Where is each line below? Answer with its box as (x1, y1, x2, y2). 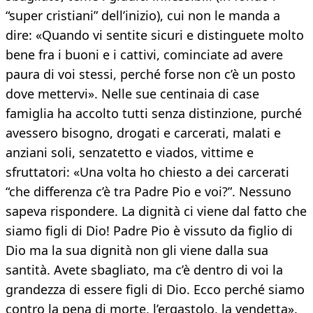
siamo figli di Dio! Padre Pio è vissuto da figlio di (6, 222, 293, 240)
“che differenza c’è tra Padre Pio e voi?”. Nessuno (6, 183, 291, 201)
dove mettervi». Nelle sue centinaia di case (6, 85, 259, 103)
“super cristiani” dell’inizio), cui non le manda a (6, 7, 280, 24)
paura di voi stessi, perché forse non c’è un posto (6, 66, 296, 83)
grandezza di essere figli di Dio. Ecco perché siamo (6, 281, 305, 298)
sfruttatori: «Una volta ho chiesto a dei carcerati (6, 163, 289, 181)
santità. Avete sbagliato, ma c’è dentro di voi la (6, 261, 283, 279)
